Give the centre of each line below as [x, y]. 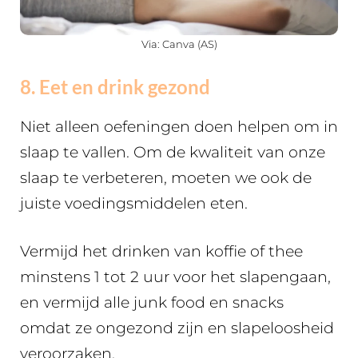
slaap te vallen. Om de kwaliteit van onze [173, 152]
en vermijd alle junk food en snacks [152, 303]
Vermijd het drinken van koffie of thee [161, 252]
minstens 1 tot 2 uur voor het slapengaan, [175, 277]
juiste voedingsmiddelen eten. [134, 203]
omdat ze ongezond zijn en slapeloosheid [177, 328]
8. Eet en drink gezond [115, 86]
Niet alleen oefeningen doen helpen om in [179, 126]
